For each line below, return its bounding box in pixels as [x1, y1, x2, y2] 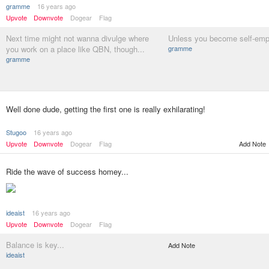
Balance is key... [6, 239, 64, 251]
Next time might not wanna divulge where [6, 32, 149, 44]
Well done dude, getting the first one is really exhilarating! [6, 103, 205, 115]
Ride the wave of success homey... [6, 166, 128, 177]
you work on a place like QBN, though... [6, 43, 145, 55]
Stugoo [6, 127, 26, 137]
